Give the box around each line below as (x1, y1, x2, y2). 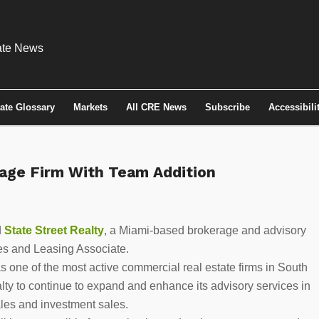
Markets (73, 102, 108, 113)
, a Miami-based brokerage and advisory (104, 224, 306, 236)
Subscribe (205, 102, 250, 113)
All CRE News (126, 102, 187, 113)
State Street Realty (4, 224, 104, 236)
